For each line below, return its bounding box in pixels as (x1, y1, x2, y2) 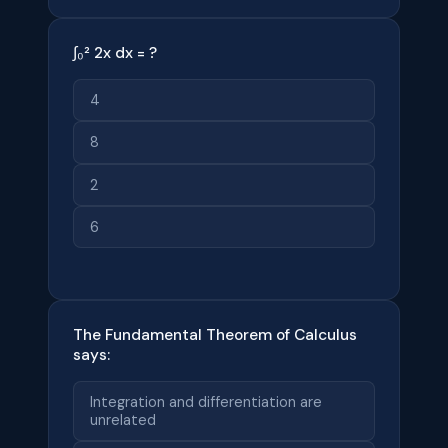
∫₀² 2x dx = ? (73, 42, 157, 63)
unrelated (90, 411, 156, 430)
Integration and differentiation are (90, 393, 322, 412)
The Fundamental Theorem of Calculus (73, 324, 357, 345)
